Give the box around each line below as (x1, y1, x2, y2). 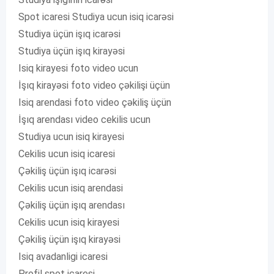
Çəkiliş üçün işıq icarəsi (18, 165, 116, 177)
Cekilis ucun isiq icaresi (18, 148, 115, 160)
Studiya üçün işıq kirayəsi (18, 45, 125, 57)
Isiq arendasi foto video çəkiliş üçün (18, 97, 171, 108)
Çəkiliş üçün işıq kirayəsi (18, 234, 120, 245)
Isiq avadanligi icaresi (18, 251, 108, 262)
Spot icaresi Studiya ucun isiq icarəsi (18, 11, 174, 23)
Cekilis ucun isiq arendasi (18, 182, 123, 194)
